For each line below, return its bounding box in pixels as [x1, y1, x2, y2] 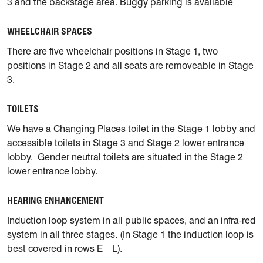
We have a [7, 123, 53, 135]
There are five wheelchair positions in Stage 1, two [7, 46, 218, 58]
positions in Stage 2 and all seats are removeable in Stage [7, 60, 254, 72]
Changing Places [53, 123, 126, 135]
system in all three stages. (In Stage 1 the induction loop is [7, 229, 254, 241]
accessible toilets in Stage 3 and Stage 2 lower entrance [7, 137, 244, 149]
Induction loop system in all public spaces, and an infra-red [7, 215, 256, 227]
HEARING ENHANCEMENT [7, 195, 104, 207]
